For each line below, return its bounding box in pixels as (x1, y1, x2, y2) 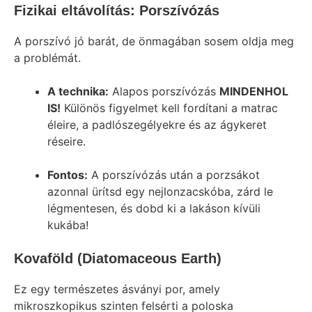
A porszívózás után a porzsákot (88, 168, 260, 182)
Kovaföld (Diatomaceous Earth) (14, 251, 221, 266)
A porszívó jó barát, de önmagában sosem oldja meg (14, 34, 294, 48)
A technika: (47, 84, 109, 98)
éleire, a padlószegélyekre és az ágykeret (47, 118, 267, 132)
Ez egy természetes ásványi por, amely (14, 282, 220, 296)
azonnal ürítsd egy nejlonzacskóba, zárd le (47, 185, 273, 198)
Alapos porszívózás (109, 84, 219, 98)
